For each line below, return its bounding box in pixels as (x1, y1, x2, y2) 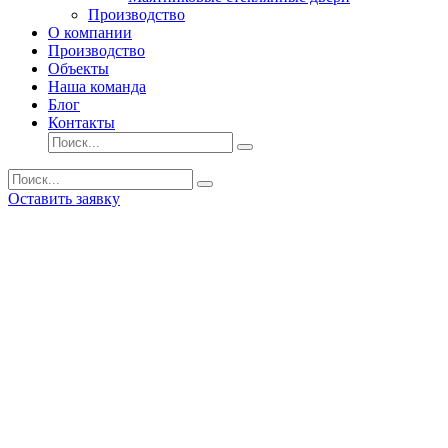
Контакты (48, 114, 115, 131)
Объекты (48, 60, 109, 77)
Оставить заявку (8, 190, 120, 207)
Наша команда (48, 78, 146, 95)
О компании (48, 24, 132, 41)
